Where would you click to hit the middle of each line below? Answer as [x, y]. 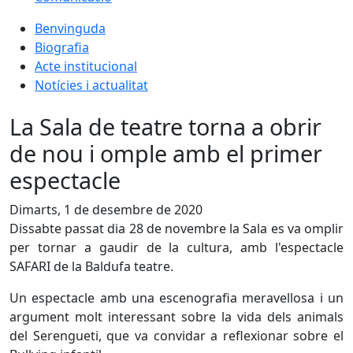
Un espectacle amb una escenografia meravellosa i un [176, 298]
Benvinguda [70, 28]
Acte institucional [86, 66]
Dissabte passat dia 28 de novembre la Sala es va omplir [176, 229]
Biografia [62, 47]
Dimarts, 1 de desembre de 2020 [106, 210]
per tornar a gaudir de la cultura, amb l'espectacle [176, 247]
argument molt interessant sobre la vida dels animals [176, 317]
